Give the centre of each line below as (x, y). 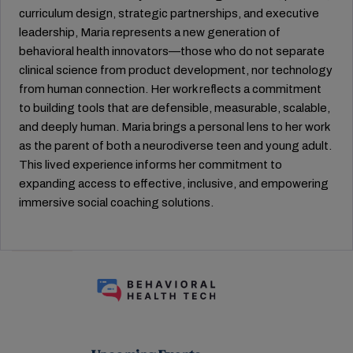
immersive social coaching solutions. (116, 203)
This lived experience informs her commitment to (150, 165)
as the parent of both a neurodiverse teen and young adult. (175, 146)
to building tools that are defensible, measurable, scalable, (175, 108)
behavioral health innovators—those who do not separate (172, 51)
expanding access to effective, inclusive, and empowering (174, 184)
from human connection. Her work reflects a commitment (170, 89)
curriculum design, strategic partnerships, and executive (169, 13)
